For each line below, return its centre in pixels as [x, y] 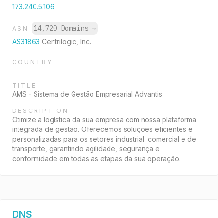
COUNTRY [32, 62]
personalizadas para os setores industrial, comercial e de [104, 139]
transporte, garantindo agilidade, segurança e [86, 149]
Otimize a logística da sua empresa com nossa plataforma [104, 119]
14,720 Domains [63, 28]
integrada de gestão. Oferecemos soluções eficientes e [102, 129]
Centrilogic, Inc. [66, 42]
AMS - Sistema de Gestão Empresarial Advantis [87, 94]
